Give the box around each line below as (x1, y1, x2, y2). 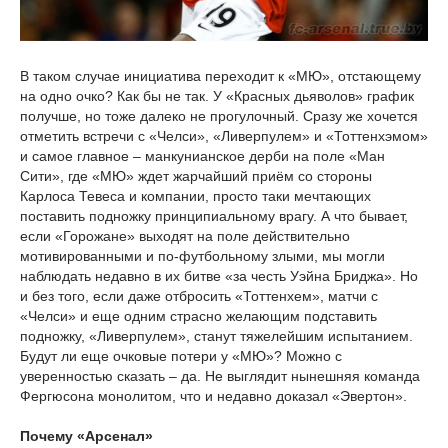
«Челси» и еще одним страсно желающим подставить (20, 308, 377, 325)
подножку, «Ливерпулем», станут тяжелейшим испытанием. (20, 328, 413, 345)
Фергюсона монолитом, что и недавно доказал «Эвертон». (20, 388, 407, 405)
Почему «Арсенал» (20, 428, 153, 445)
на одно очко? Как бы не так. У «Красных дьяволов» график (20, 88, 414, 105)
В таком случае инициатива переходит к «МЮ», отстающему (20, 68, 421, 85)
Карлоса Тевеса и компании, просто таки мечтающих (20, 188, 371, 205)
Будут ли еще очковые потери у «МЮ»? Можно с (20, 348, 342, 365)
